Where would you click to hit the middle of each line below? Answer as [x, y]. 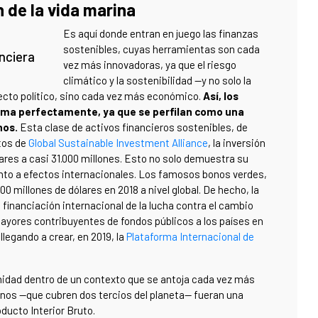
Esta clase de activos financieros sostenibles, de [133, 127]
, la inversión [237, 142]
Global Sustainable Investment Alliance [118, 142]
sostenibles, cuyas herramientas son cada [161, 49]
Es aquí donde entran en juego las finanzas [161, 33]
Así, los [221, 95]
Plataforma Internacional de [190, 236]
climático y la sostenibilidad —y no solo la [157, 80]
